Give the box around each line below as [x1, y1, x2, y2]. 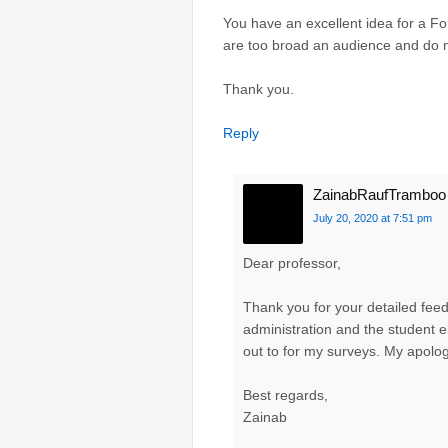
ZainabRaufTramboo [313, 186, 446, 204]
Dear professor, [243, 254, 341, 271]
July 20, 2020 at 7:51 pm [313, 212, 432, 225]
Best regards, [243, 387, 328, 404]
